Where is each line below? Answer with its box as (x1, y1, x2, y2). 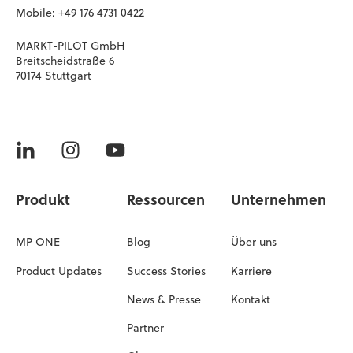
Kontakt (231, 294, 270, 307)
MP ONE (16, 237, 60, 250)
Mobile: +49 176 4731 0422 (16, 8, 144, 20)
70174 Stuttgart (16, 70, 95, 83)
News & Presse (127, 294, 201, 307)
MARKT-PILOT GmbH (16, 40, 125, 53)
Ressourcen (127, 193, 205, 210)
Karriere (231, 266, 272, 278)
